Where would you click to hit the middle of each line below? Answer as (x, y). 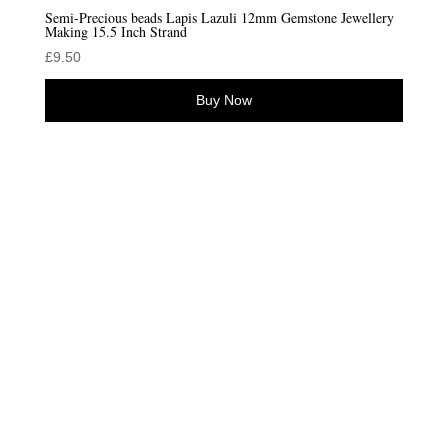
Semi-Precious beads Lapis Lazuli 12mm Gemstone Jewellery (219, 17)
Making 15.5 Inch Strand (115, 31)
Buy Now (223, 99)
